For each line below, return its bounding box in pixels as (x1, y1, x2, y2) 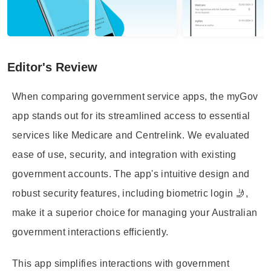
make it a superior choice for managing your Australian (12, 207, 258, 218)
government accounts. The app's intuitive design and (12, 169, 250, 179)
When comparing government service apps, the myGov (12, 91, 258, 102)
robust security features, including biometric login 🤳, (12, 188, 249, 198)
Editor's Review (7, 60, 97, 74)
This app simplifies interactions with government (12, 258, 230, 269)
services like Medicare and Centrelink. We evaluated (12, 130, 250, 140)
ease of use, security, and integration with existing (12, 149, 237, 160)
